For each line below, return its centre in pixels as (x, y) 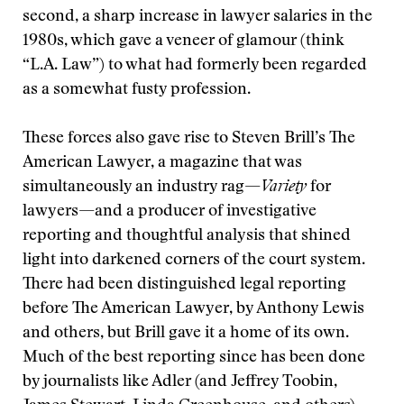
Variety (284, 188)
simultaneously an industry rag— (142, 188)
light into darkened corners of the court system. (194, 261)
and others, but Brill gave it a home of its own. (186, 334)
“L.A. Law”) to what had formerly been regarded (195, 66)
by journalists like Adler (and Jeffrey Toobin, (180, 382)
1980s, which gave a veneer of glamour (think (184, 41)
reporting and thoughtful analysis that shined (187, 236)
